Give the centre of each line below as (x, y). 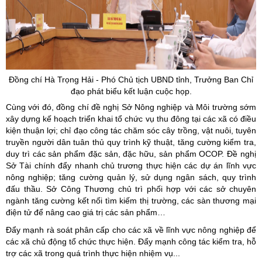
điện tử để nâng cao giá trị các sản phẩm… (86, 212)
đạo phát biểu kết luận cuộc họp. (131, 91)
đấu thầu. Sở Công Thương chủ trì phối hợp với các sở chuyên (131, 189)
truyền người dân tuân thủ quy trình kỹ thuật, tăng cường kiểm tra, (131, 142)
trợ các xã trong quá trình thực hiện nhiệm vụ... (93, 253)
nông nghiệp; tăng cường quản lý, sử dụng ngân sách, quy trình (131, 177)
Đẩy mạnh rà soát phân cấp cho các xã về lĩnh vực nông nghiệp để (131, 230)
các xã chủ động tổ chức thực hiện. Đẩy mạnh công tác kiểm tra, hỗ (131, 242)
